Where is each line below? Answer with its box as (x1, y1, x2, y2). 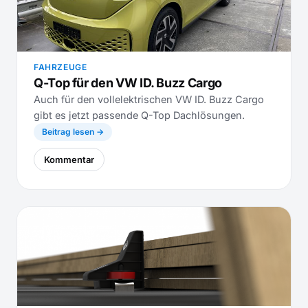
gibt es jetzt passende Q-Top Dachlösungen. (34, 109, 245, 121)
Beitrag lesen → (42, 126, 104, 137)
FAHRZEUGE (34, 62, 87, 72)
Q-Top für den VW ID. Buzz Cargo (34, 76, 222, 90)
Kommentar (44, 154, 94, 165)
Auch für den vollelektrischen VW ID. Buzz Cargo (34, 93, 264, 105)
